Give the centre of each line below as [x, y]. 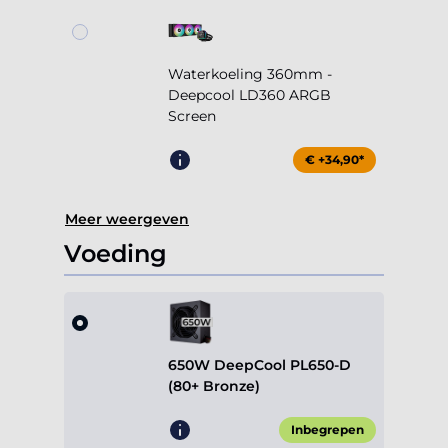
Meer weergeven [127, 219]
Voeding [115, 254]
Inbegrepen [327, 430]
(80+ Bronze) [214, 386]
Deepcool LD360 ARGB [249, 95]
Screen [192, 116]
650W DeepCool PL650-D [259, 365]
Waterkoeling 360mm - [250, 74]
